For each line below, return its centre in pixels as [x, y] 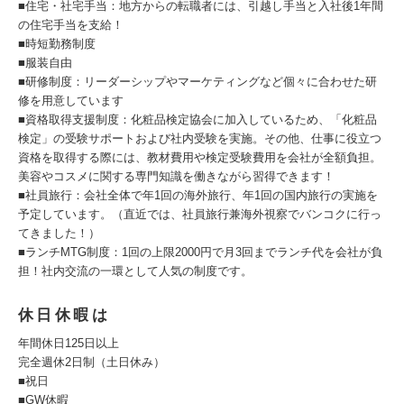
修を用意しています [71, 101]
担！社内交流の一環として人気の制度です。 [135, 271]
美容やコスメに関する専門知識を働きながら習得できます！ [176, 176]
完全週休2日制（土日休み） [92, 362]
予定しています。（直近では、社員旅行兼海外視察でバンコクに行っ [200, 214]
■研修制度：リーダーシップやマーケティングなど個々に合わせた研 [197, 82]
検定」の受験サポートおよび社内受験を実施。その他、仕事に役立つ [200, 138]
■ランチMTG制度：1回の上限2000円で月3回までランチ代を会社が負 [200, 252]
